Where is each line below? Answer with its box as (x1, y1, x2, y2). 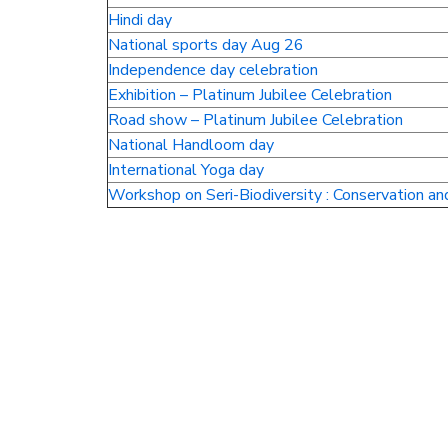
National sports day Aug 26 (108, 34, 304, 56)
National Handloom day (108, 134, 274, 156)
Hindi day (108, 9, 172, 31)
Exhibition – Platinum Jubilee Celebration (108, 84, 392, 106)
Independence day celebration (108, 59, 318, 81)
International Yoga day (108, 159, 264, 181)
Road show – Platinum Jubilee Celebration (108, 109, 403, 131)
